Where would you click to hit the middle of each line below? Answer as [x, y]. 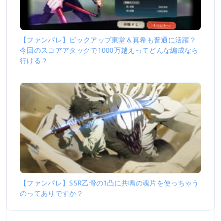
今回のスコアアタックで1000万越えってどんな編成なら [109, 50]
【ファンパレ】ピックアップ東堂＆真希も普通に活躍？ [108, 40]
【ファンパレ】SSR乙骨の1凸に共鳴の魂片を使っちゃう [110, 183]
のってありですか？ [52, 193]
